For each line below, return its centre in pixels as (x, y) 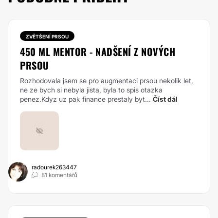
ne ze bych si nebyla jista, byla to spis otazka (91, 90)
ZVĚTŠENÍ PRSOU (47, 36)
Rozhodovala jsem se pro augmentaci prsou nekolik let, (107, 81)
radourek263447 (54, 167)
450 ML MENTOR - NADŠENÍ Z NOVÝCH (98, 52)
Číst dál (165, 99)
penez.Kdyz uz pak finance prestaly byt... (85, 99)
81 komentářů (59, 175)
